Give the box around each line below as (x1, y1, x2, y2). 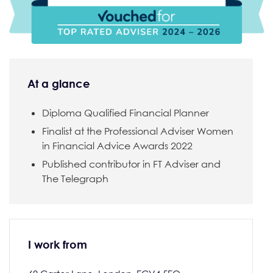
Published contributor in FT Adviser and (42, 157, 221, 170)
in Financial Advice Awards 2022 (42, 139, 193, 152)
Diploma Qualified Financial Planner (42, 106, 209, 119)
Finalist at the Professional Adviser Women (42, 124, 233, 137)
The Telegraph (42, 172, 108, 185)
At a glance (27, 76, 90, 90)
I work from (28, 237, 87, 251)
